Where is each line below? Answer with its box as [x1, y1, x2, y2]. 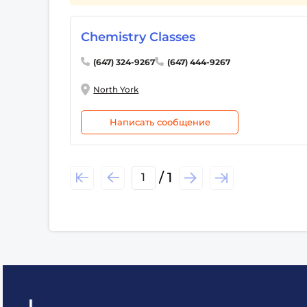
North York [93, 84, 139, 95]
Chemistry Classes [81, 29, 196, 45]
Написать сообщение [109, 116, 210, 128]
